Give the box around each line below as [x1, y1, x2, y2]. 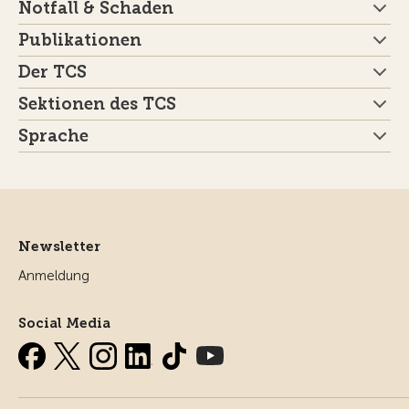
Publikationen [18, 30, 142, 51]
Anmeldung [18, 267, 89, 285]
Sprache [18, 126, 89, 147]
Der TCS [18, 62, 87, 83]
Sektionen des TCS [18, 94, 176, 115]
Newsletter [18, 238, 100, 256]
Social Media [18, 315, 110, 332]
